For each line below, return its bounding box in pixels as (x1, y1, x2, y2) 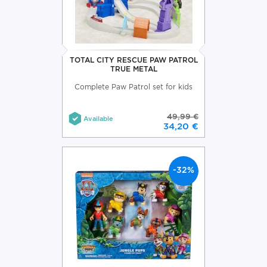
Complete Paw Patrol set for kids (74, 82, 193, 91)
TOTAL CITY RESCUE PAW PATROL (69, 55, 198, 64)
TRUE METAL (110, 64, 157, 73)
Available (83, 114, 113, 123)
